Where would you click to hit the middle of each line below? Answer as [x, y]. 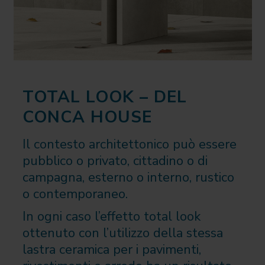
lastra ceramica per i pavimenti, [112, 249]
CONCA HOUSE [87, 117]
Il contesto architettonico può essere [129, 144]
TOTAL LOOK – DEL [104, 97]
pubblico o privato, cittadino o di [115, 161]
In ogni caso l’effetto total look [111, 216]
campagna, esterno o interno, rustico [128, 177]
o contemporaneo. [75, 194]
